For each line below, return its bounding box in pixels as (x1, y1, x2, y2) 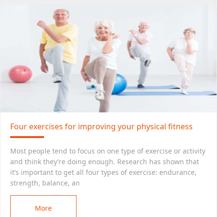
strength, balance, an (10, 178, 80, 187)
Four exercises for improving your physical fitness (10, 121, 193, 132)
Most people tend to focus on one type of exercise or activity (10, 146, 205, 155)
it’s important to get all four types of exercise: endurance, (10, 168, 197, 177)
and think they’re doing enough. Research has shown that (10, 157, 199, 166)
